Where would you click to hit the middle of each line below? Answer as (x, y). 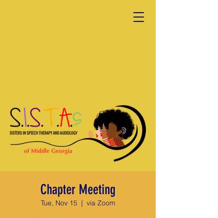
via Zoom (101, 203)
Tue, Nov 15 (59, 203)
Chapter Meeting (78, 190)
